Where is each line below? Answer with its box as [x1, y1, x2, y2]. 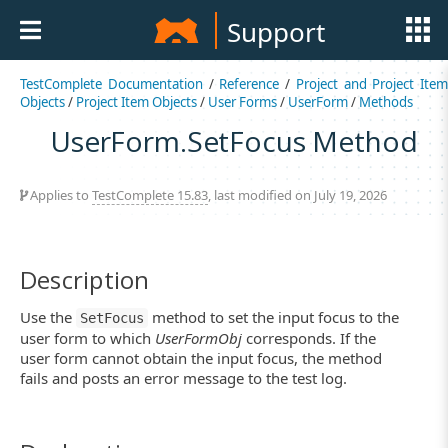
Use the [20, 307, 76, 328]
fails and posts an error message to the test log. [20, 368, 347, 389]
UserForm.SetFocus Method [50, 121, 418, 160]
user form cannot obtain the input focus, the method [20, 348, 382, 369]
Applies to [27, 185, 92, 204]
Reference [219, 75, 280, 93]
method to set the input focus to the [148, 307, 399, 328]
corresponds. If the [242, 328, 376, 349]
